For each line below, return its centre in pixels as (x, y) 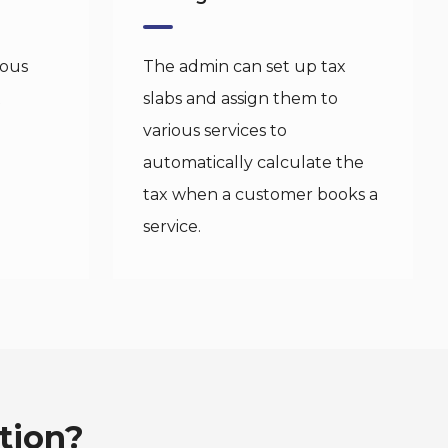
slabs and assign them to (240, 98)
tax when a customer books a (260, 194)
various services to (214, 130)
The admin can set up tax (244, 66)
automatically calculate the (253, 162)
